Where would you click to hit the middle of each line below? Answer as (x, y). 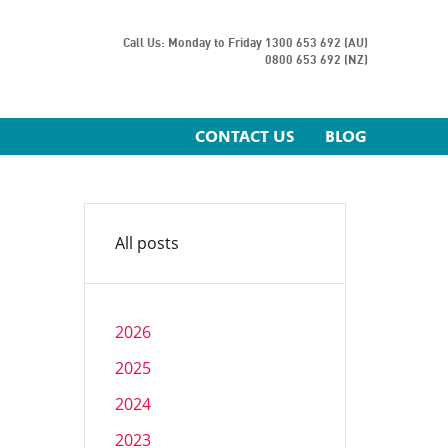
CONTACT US (245, 137)
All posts (146, 243)
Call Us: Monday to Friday (192, 43)
